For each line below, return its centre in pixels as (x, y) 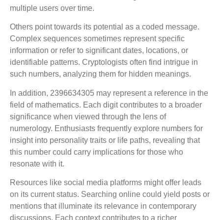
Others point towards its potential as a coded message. (105, 27)
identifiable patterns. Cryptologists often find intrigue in (104, 62)
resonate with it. (37, 164)
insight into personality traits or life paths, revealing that (105, 140)
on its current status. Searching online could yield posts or (110, 194)
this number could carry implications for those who (96, 152)
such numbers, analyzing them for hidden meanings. (100, 74)
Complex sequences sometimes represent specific (97, 39)
